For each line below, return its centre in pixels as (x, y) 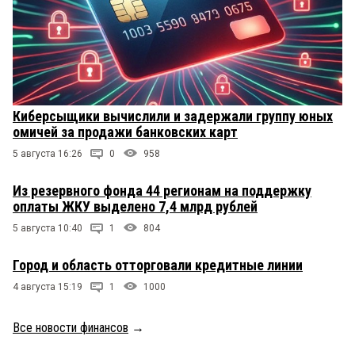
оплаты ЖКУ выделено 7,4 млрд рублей (135, 206)
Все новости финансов (71, 327)
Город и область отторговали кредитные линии (158, 265)
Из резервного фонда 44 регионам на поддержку (162, 190)
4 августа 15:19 (48, 286)
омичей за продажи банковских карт (125, 132)
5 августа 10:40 (48, 228)
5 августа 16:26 (48, 153)
